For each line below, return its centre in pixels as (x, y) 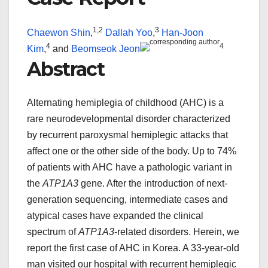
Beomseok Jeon (106, 48)
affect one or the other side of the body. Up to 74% (132, 151)
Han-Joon (182, 32)
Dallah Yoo (129, 32)
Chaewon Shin (59, 32)
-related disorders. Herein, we (177, 232)
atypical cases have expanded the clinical (115, 216)
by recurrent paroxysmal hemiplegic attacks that (127, 135)
